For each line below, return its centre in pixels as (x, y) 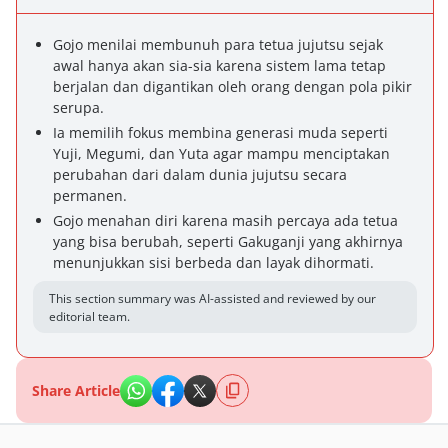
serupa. (78, 107)
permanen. (90, 195)
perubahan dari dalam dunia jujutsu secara (200, 174)
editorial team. (89, 316)
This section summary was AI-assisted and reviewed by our (212, 298)
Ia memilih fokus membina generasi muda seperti (220, 132)
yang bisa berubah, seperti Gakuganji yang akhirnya (228, 241)
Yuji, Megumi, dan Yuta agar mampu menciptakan (221, 153)
